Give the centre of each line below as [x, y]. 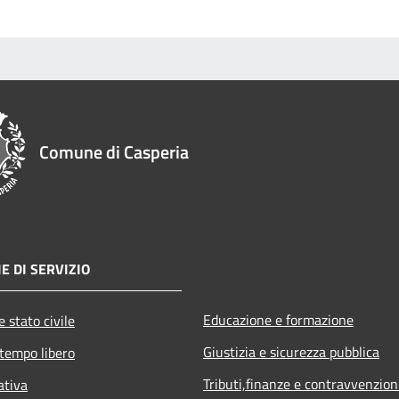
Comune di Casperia [114, 151]
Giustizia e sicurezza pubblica [291, 351]
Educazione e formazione [278, 319]
